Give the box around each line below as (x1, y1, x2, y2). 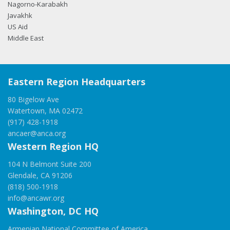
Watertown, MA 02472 (8, 106, 83, 116)
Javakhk (8, 11, 32, 21)
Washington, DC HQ (8, 205, 99, 218)
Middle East (8, 33, 44, 43)
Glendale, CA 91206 (8, 170, 72, 181)
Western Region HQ (8, 140, 99, 153)
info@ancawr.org (8, 193, 64, 203)
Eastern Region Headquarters (8, 75, 145, 88)
